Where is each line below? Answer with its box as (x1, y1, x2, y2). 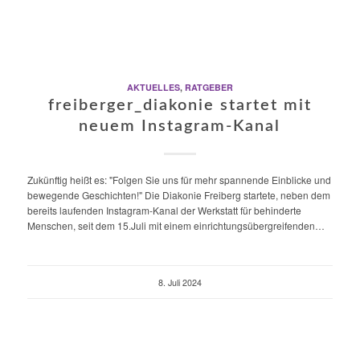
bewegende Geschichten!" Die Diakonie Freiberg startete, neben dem (27, 187, 330, 202)
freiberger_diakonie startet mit (47, 96, 312, 113)
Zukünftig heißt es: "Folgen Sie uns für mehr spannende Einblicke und (27, 172, 331, 186)
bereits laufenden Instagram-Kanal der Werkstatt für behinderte (27, 202, 301, 217)
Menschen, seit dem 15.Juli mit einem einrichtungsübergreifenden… (27, 218, 325, 232)
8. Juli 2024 (157, 276, 202, 288)
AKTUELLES (126, 80, 180, 93)
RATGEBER (184, 80, 233, 93)
